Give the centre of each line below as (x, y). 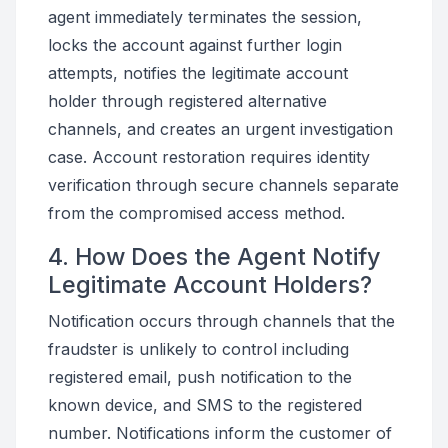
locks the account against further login (195, 45)
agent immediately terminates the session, (205, 17)
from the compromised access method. (196, 213)
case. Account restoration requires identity (209, 157)
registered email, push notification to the (200, 377)
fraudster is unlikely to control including (198, 349)
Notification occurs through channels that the (221, 321)
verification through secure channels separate (223, 185)
